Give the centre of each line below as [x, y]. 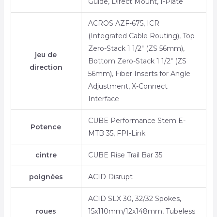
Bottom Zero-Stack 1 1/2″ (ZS [137, 61]
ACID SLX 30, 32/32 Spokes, [134, 199]
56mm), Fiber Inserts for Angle [139, 74]
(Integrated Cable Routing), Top [141, 36]
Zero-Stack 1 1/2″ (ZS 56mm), [136, 49]
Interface [103, 99]
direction [46, 68]
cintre [46, 155]
